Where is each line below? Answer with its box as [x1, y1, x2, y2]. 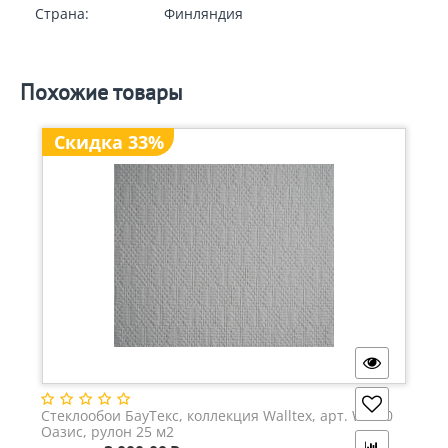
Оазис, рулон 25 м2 [41, 422, 174, 442]
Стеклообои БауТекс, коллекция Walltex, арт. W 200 [41, 406, 393, 426]
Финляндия [164, 4, 243, 24]
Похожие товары [20, 78, 183, 107]
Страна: [35, 4, 89, 24]
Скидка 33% [54, 130, 164, 155]
